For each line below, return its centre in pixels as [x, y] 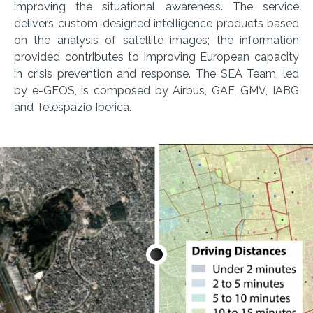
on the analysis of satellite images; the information [156, 40]
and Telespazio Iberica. [73, 107]
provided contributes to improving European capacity [156, 57]
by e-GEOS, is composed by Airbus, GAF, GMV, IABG [156, 90]
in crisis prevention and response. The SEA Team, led [156, 73]
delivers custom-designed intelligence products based [156, 23]
